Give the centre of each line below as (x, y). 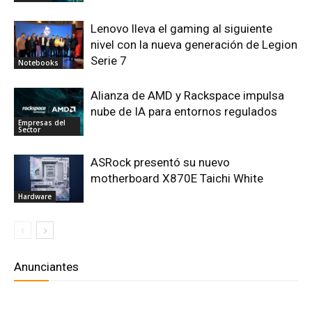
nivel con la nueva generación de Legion (194, 44)
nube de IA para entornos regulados (184, 111)
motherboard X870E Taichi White (177, 178)
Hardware (35, 196)
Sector (29, 129)
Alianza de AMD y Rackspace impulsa (187, 95)
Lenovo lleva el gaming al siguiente (181, 28)
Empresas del (42, 122)
